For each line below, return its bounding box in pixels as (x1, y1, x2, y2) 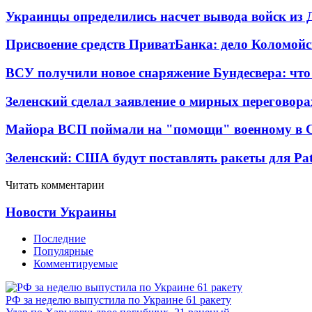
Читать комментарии (6, 178, 104, 191)
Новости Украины (6, 204, 116, 219)
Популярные (33, 245, 93, 258)
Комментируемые (33, 258, 118, 270)
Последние (33, 233, 86, 245)
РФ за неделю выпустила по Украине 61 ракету (6, 294, 231, 306)
